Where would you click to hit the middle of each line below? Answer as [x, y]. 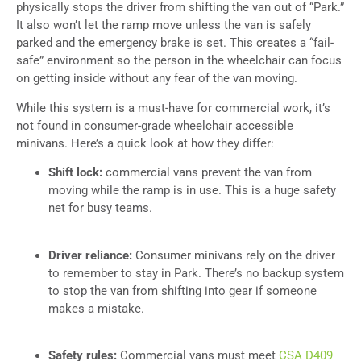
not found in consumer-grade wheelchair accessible [155, 125]
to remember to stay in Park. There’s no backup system [196, 273]
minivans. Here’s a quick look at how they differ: [145, 143]
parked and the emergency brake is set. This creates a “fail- [175, 43]
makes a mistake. [96, 308]
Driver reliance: [92, 255]
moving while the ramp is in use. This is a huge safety [192, 191]
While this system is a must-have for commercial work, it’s [173, 108]
